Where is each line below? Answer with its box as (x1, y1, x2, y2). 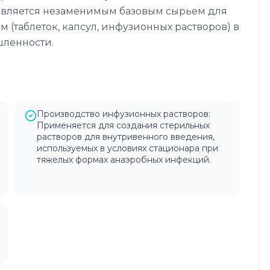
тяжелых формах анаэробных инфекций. (37, 154, 211, 165)
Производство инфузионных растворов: (37, 108, 210, 119)
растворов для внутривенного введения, (37, 131, 215, 142)
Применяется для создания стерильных (37, 120, 210, 131)
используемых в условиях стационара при (37, 143, 218, 154)
